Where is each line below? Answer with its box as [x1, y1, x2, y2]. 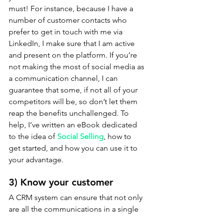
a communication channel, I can [9, 74, 120, 83]
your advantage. [9, 155, 63, 164]
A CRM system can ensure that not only [9, 193, 144, 202]
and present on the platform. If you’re [9, 50, 139, 60]
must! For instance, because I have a [9, 4, 135, 13]
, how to [104, 132, 133, 141]
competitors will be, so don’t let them [9, 97, 139, 106]
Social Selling [57, 132, 104, 141]
